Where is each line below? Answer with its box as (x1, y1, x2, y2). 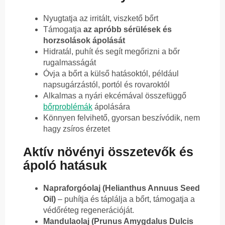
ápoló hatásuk (23, 158, 107, 172)
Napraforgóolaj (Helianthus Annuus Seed (43, 183, 200, 192)
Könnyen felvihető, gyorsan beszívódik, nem (43, 114, 200, 123)
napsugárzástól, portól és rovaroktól (43, 80, 170, 89)
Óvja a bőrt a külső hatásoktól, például (43, 69, 179, 78)
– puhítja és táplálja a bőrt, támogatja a (56, 194, 195, 203)
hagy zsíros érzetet (43, 125, 110, 134)
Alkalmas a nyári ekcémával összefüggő (43, 91, 186, 100)
